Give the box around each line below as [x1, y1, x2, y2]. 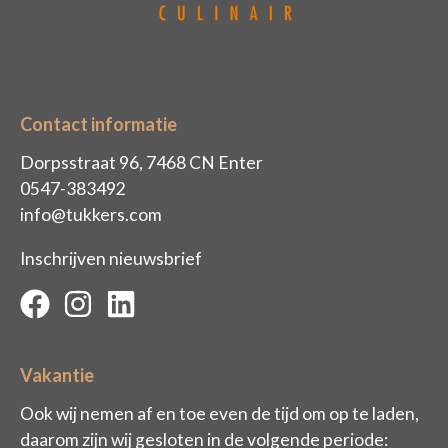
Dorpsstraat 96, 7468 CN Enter [20, 152, 263, 174]
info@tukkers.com [20, 204, 162, 226]
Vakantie [20, 363, 94, 386]
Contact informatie [20, 113, 177, 136]
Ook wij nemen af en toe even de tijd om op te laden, [20, 402, 419, 424]
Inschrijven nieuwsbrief [20, 247, 202, 269]
